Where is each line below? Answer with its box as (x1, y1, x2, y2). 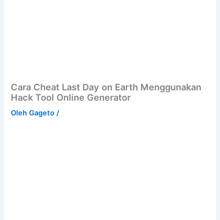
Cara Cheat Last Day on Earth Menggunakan (11, 82, 202, 93)
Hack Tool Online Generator (11, 92, 131, 103)
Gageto (29, 109, 57, 118)
